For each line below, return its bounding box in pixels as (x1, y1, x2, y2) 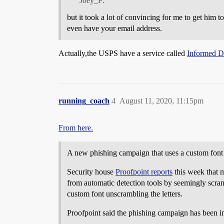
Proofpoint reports (115, 167, 172, 176)
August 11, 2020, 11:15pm (119, 96, 203, 105)
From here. (58, 123, 93, 132)
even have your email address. (67, 23, 162, 32)
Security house (67, 167, 115, 176)
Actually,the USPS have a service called (58, 48, 187, 57)
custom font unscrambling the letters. (67, 189, 182, 198)
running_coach (58, 96, 109, 105)
